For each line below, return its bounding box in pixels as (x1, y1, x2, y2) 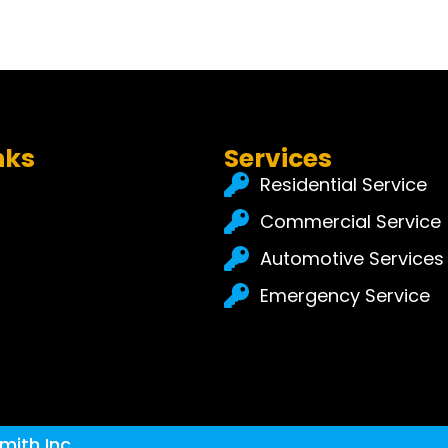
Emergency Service (260, 282, 431, 308)
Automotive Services (260, 245, 445, 271)
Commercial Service (260, 208, 442, 234)
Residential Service (260, 171, 428, 197)
